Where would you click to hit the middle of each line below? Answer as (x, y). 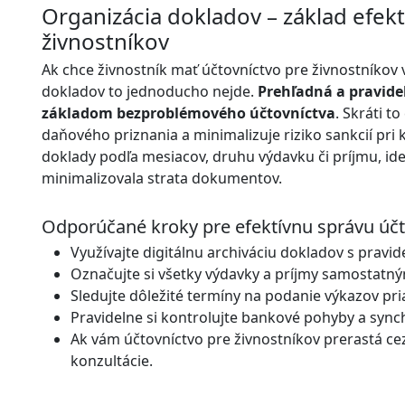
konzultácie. (112, 360)
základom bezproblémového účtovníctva (188, 113)
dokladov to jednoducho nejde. (150, 91)
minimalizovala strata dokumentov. (162, 178)
